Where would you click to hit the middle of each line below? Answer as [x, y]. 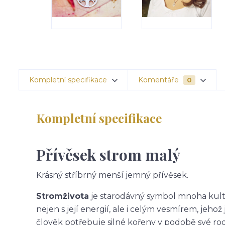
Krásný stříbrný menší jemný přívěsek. [112, 175]
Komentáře [159, 80]
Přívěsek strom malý [108, 155]
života [76, 196]
